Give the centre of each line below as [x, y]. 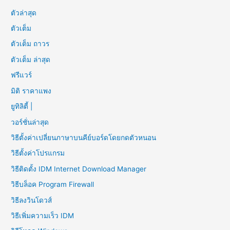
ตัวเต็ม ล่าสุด [31, 59]
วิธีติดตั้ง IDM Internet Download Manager [79, 169]
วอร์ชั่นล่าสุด [30, 122]
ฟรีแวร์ [22, 75]
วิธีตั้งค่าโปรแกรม [38, 153]
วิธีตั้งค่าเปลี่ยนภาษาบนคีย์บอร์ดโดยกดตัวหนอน [84, 137]
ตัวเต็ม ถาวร [30, 44]
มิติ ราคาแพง [31, 91]
